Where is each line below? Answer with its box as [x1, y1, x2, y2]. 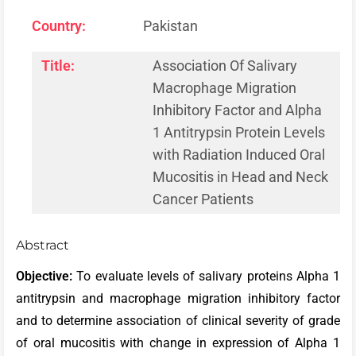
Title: [41, 56, 75, 74]
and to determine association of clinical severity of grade [16, 313, 340, 329]
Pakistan [143, 17, 198, 34]
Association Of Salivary [153, 56, 297, 74]
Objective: [16, 269, 77, 284]
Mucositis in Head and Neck [153, 168, 328, 185]
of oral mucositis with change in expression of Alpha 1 [16, 335, 340, 351]
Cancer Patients [153, 190, 253, 207]
